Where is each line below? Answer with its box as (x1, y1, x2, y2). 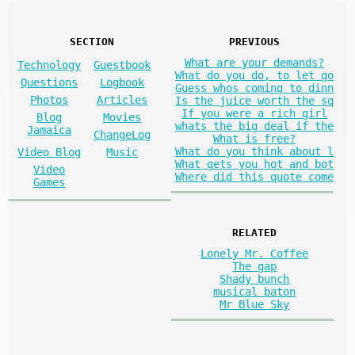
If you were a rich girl (181, 107, 328, 120)
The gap (232, 259, 277, 273)
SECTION (70, 36, 115, 48)
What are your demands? (185, 56, 325, 70)
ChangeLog (94, 128, 151, 142)
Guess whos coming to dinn (175, 82, 334, 95)
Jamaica (27, 124, 72, 137)
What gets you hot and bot (175, 158, 334, 171)
